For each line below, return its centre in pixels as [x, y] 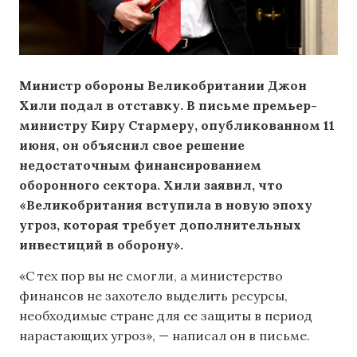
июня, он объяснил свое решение [132, 145]
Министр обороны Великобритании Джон [163, 85]
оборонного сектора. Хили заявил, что [151, 185]
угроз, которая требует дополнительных [160, 225]
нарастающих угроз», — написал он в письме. [165, 336]
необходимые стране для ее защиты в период [166, 316]
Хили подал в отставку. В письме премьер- [168, 105]
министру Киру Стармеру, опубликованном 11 [177, 125]
